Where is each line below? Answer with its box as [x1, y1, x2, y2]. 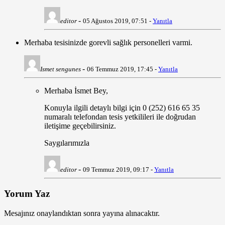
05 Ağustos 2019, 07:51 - [83, 17, 153, 25]
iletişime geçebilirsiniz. [44, 122, 116, 131]
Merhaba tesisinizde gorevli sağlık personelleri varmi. [24, 38, 192, 47]
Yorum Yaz [4, 188, 50, 199]
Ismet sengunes [40, 65, 81, 73]
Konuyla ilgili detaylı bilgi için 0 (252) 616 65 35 [44, 103, 200, 113]
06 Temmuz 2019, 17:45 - [87, 65, 158, 73]
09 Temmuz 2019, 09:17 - [83, 166, 154, 174]
